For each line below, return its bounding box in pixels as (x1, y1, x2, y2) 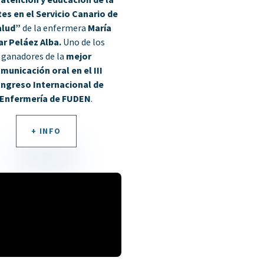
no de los (69, 35, 105, 48)
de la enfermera (20, 21, 88, 34)
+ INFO (31, 125, 61, 136)
